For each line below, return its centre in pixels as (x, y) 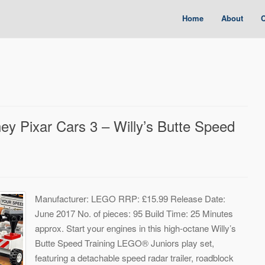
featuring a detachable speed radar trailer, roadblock (134, 257)
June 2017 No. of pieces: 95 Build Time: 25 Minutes (134, 213)
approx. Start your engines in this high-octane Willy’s (135, 228)
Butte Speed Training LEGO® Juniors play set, (125, 243)
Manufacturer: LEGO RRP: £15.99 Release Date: (130, 198)
